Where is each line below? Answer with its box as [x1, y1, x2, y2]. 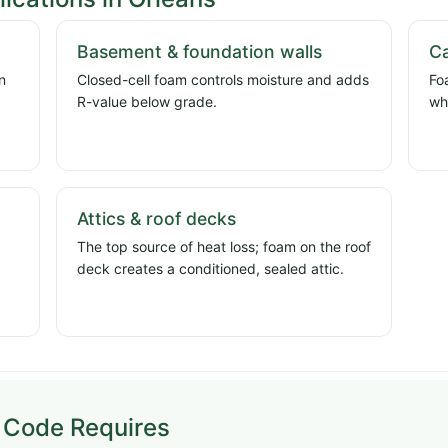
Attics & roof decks [77, 207, 236, 229]
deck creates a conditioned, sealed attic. [77, 259, 344, 277]
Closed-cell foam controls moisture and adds [77, 71, 369, 89]
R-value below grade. [77, 93, 217, 111]
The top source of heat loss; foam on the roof [77, 237, 371, 255]
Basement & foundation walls [77, 41, 322, 63]
